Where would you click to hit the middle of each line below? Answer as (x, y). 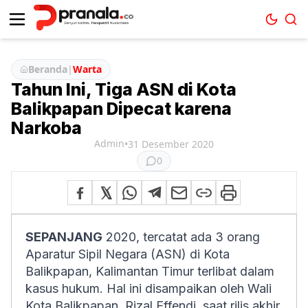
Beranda (48, 69)
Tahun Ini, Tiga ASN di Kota (124, 89)
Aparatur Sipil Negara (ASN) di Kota (128, 254)
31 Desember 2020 (171, 144)
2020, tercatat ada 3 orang (181, 237)
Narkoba (46, 128)
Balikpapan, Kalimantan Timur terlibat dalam (150, 271)
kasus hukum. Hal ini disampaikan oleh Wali (148, 288)
